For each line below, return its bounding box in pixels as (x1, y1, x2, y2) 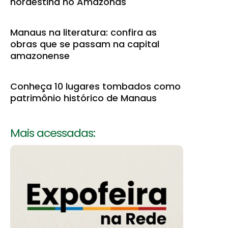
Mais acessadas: (10, 125, 95, 141)
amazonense (10, 49, 70, 63)
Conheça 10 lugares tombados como (10, 80, 181, 93)
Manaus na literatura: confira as (10, 26, 157, 39)
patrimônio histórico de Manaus (10, 92, 157, 105)
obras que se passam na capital (10, 38, 159, 51)
